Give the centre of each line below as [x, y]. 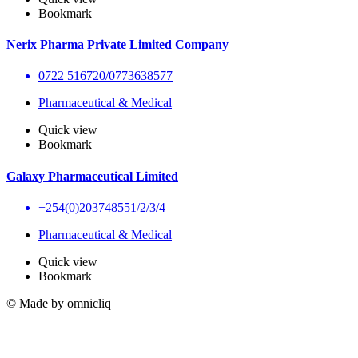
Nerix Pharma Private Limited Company [117, 45]
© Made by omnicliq [59, 303]
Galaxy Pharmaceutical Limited [92, 176]
